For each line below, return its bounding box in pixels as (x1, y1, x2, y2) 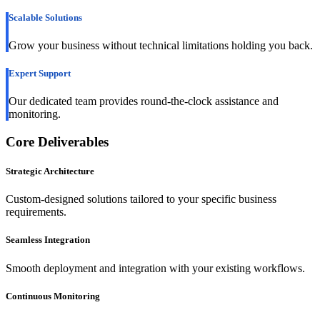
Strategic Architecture (6, 166, 94, 177)
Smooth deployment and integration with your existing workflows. (6, 261, 305, 274)
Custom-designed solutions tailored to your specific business (6, 193, 276, 206)
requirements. (6, 206, 66, 219)
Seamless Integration (6, 234, 90, 246)
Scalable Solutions (9, 11, 82, 23)
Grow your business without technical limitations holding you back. (9, 39, 313, 51)
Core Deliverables (6, 134, 109, 149)
